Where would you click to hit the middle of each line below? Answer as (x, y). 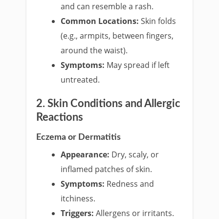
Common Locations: (100, 21)
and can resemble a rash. (107, 6)
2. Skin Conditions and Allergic (108, 104)
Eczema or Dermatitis (78, 137)
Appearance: (85, 154)
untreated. (80, 80)
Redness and (130, 184)
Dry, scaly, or (134, 154)
